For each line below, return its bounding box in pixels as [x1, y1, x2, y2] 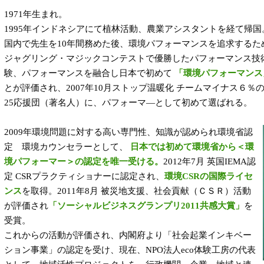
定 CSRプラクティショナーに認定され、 [4, 171, 164, 181]
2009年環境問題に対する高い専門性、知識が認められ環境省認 [4, 127, 253, 137]
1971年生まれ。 [4, 9, 67, 19]
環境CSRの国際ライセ [164, 171, 253, 181]
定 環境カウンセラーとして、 [4, 142, 130, 151]
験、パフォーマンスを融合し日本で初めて [4, 68, 174, 78]
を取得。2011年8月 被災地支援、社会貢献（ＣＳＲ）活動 [22, 186, 251, 196]
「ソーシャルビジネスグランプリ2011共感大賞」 [48, 201, 244, 210]
